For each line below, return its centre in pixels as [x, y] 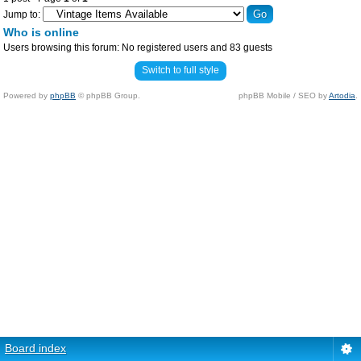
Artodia [342, 95]
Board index [35, 348]
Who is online [41, 32]
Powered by [27, 95]
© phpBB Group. [108, 95]
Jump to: [22, 15]
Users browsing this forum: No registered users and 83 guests [138, 48]
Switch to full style [180, 70]
